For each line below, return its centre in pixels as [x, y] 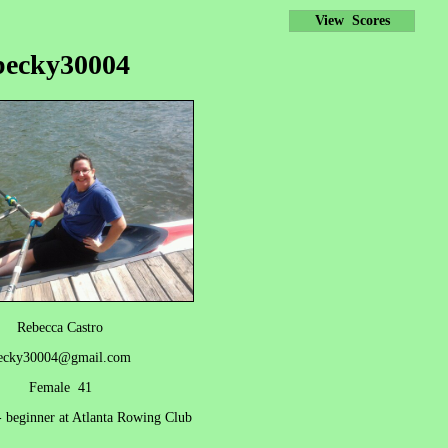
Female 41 [60, 387]
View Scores [352, 20]
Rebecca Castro [60, 327]
